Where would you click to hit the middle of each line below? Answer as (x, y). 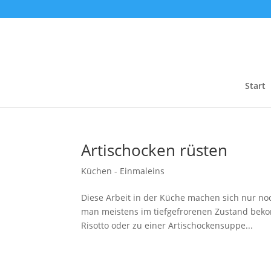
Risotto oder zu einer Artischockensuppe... (167, 225)
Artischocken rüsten (155, 150)
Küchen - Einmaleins (123, 171)
